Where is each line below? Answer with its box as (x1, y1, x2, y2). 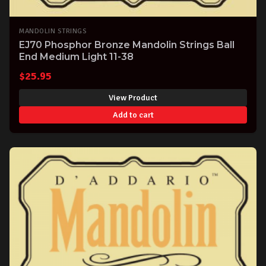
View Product (109, 93, 157, 103)
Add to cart (112, 110, 154, 121)
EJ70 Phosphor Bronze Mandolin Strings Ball (19, 39, 235, 50)
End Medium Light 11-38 (19, 50, 134, 62)
